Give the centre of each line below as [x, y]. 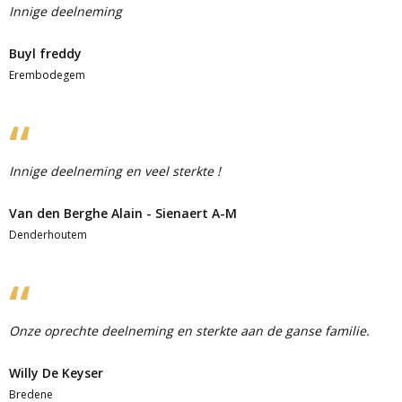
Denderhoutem [48, 235]
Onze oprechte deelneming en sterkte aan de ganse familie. [189, 331]
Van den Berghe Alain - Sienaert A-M [123, 213]
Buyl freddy [45, 53]
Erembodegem [47, 75]
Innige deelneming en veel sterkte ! [115, 171]
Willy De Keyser [56, 373]
